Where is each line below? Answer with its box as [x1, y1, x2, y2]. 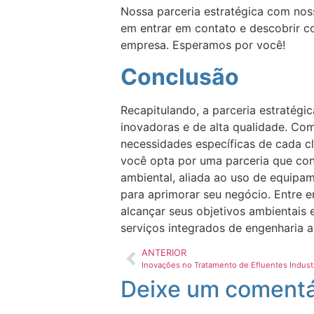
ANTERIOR [142, 247, 186, 259]
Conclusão [121, 62, 239, 90]
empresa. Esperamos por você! [121, 38, 285, 53]
